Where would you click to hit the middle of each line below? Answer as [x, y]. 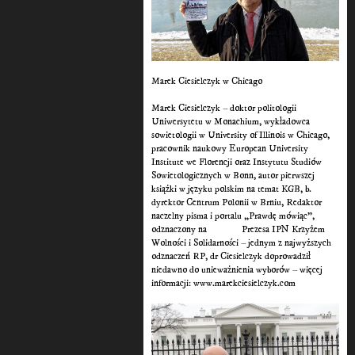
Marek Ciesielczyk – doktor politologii [224, 109]
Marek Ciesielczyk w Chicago [207, 82]
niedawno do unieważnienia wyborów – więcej [237, 270]
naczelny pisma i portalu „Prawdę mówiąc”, [233, 216]
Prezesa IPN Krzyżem [284, 230]
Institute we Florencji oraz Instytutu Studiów [237, 162]
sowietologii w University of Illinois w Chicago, [241, 136]
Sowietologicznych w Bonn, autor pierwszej [233, 176]
